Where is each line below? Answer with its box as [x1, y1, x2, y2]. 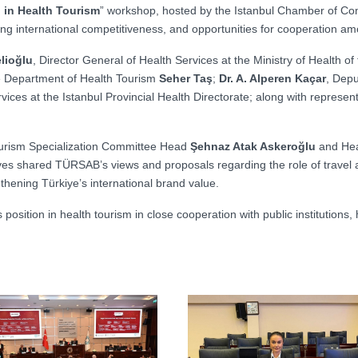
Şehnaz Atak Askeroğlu [190, 140, 319, 153]
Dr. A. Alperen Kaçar [219, 72, 326, 85]
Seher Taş [159, 72, 213, 85]
